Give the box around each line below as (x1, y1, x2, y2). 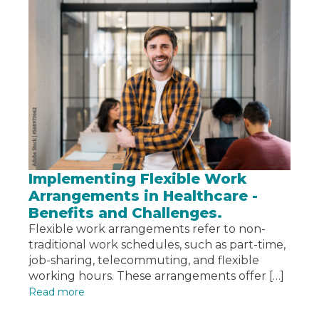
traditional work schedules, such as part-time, (28, 238, 286, 252)
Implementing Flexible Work (28, 170, 246, 188)
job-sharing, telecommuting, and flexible (28, 253, 259, 268)
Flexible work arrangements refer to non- (28, 222, 266, 236)
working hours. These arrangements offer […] (28, 269, 284, 283)
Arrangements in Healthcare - (28, 187, 258, 205)
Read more (28, 286, 85, 299)
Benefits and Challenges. (28, 204, 222, 222)
